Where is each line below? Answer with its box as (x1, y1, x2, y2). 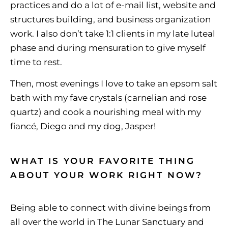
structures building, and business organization (10, 14, 211, 24)
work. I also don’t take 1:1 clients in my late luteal (10, 28, 215, 39)
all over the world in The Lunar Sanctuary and (10, 216, 204, 227)
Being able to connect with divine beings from (10, 202, 211, 213)
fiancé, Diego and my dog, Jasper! (10, 121, 156, 131)
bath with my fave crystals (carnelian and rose (10, 92, 207, 103)
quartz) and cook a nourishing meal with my (10, 106, 201, 117)
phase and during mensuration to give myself (10, 42, 206, 53)
